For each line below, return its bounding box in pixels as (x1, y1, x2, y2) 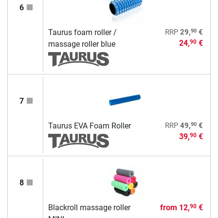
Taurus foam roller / (48, 27, 117, 37)
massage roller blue (48, 39, 115, 49)
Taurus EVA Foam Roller (48, 121, 131, 130)
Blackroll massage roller (48, 202, 130, 212)
